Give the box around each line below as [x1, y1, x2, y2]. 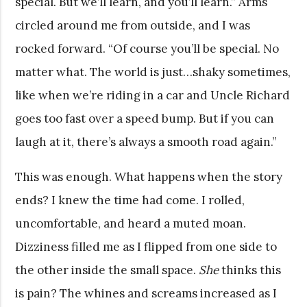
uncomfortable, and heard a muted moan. [15, 215, 247, 231]
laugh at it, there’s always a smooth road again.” [15, 134, 278, 149]
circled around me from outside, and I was [15, 17, 251, 33]
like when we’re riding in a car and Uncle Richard [15, 87, 291, 103]
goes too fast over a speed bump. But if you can [15, 110, 275, 126]
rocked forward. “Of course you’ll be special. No [15, 40, 280, 56]
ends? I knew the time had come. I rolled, [15, 192, 245, 208]
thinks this [221, 262, 282, 278]
